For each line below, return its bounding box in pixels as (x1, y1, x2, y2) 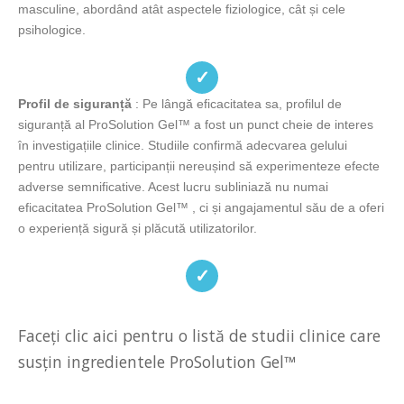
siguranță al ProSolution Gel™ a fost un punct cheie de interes (18, 116, 373, 132)
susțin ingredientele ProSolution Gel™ (18, 351, 296, 373)
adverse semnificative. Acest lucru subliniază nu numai (18, 179, 328, 194)
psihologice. (18, 22, 86, 37)
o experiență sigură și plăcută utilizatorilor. (18, 220, 257, 235)
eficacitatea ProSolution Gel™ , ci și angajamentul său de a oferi (18, 199, 384, 215)
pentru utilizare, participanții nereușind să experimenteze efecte (18, 158, 380, 173)
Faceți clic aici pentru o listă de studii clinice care (18, 325, 381, 347)
